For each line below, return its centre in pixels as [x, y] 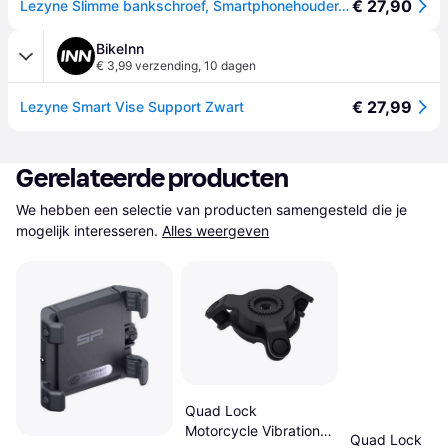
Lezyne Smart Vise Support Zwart [132, 106]
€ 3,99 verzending [147, 65]
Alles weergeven [215, 230]
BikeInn [120, 48]
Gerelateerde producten [152, 178]
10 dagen [230, 65]
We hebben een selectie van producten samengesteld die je [211, 209]
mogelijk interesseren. [87, 230]
